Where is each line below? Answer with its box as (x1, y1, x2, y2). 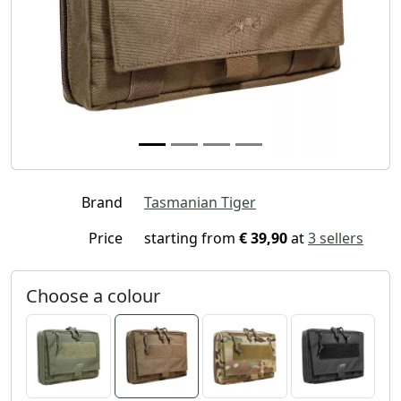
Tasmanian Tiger (144, 192, 256, 212)
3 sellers (308, 227, 363, 248)
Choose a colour (26, 283, 160, 308)
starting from (144, 227, 239, 248)
